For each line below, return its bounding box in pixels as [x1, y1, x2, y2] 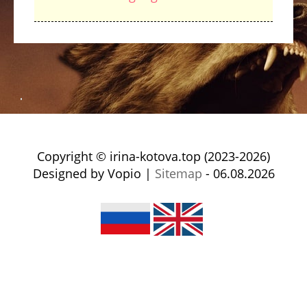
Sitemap [154, 165, 202, 182]
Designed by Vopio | [32, 165, 155, 182]
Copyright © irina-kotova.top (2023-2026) [37, 148, 270, 164]
